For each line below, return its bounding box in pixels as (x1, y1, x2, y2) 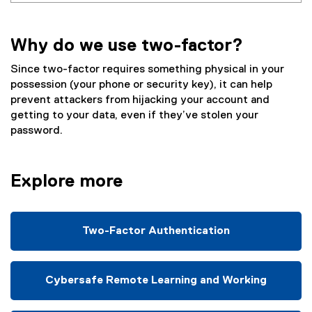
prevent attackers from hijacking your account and (10, 95, 270, 107)
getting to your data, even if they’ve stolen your (10, 110, 258, 122)
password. (10, 125, 63, 137)
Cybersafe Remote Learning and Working (45, 275, 267, 287)
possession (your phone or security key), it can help (10, 79, 272, 91)
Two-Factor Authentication (82, 226, 230, 237)
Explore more (10, 173, 123, 192)
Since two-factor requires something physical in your (10, 64, 284, 76)
